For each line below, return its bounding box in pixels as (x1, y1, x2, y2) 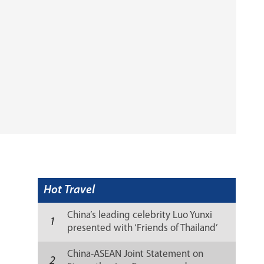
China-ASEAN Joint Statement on (67, 249, 204, 259)
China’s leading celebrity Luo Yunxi (67, 210, 213, 220)
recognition (67, 236, 117, 246)
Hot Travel (44, 184, 95, 196)
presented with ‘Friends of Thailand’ (67, 223, 218, 233)
